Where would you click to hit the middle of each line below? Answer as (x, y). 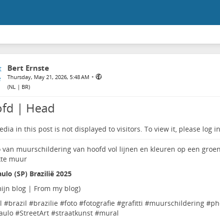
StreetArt (34, 213)
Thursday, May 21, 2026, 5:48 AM (48, 77)
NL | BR (18, 87)
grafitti (132, 203)
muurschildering (177, 203)
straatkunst (74, 213)
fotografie (99, 203)
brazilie (45, 203)
